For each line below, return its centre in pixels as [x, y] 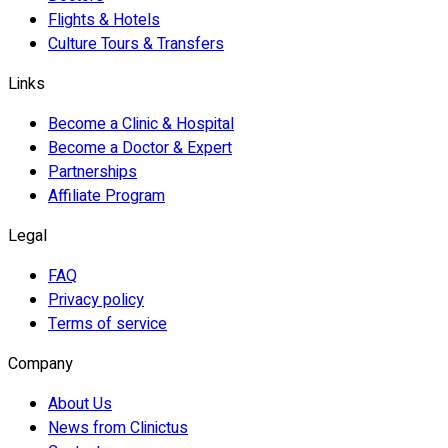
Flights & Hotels [104, 20]
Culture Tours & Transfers [136, 44]
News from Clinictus [118, 428]
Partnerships [92, 172]
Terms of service [107, 324]
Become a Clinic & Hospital [141, 124]
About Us [80, 404]
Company [40, 364]
